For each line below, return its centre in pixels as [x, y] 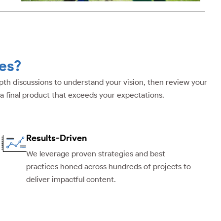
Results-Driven [56, 138]
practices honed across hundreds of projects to [108, 167]
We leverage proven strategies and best [95, 154]
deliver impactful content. [71, 180]
